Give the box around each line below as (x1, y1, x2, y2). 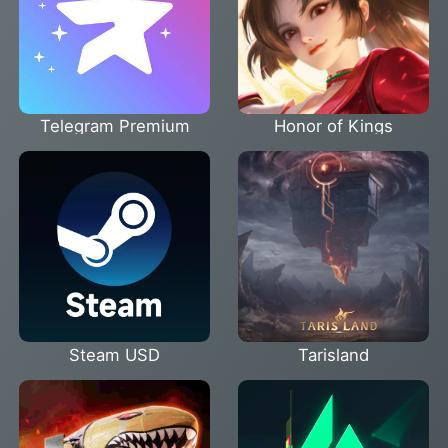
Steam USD (69, 344, 161, 365)
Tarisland (297, 344, 369, 365)
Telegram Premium (39, 116, 190, 137)
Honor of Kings (273, 116, 393, 137)
